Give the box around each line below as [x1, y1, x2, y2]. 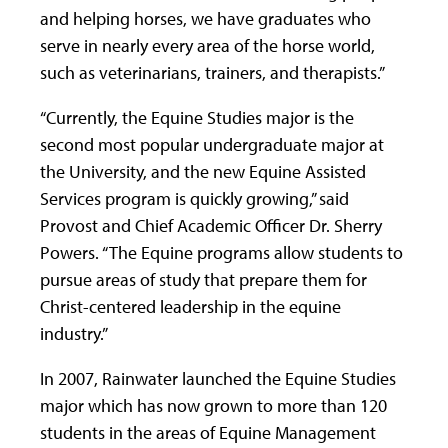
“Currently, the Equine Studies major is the [40, 105, 354, 129]
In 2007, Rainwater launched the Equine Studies [40, 366, 396, 390]
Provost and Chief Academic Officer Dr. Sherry [40, 213, 382, 237]
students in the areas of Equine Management [40, 420, 376, 444]
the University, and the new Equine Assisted [40, 159, 366, 183]
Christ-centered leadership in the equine [40, 294, 341, 318]
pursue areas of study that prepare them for [40, 267, 367, 291]
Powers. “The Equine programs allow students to [40, 240, 403, 264]
